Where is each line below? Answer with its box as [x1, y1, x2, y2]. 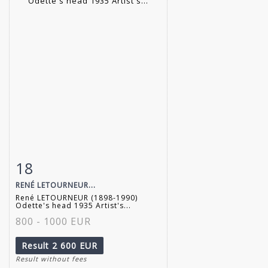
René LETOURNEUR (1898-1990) [16, 192, 138, 203]
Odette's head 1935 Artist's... [16, 200, 131, 211]
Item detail [30, 160, 77, 171]
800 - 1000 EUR [16, 214, 91, 228]
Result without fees [16, 254, 87, 263]
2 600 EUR [52, 239, 98, 251]
